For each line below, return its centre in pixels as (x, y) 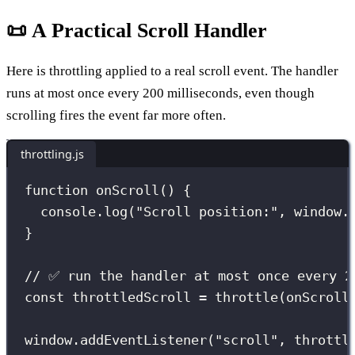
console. (73, 212)
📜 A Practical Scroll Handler (137, 30)
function (57, 191)
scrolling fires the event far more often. (116, 115)
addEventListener (144, 340)
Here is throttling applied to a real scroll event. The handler (172, 71)
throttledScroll (132, 298)
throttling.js (52, 154)
